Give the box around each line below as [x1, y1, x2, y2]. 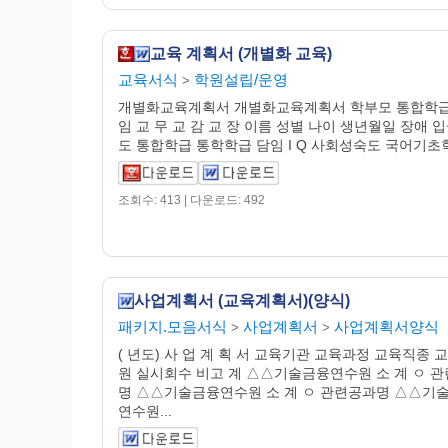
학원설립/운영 [194, 71, 288, 88]
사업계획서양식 [334, 318, 439, 335]
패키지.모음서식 [118, 318, 227, 335]
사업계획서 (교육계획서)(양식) [134, 292, 350, 309]
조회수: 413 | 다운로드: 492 [118, 193, 265, 207]
